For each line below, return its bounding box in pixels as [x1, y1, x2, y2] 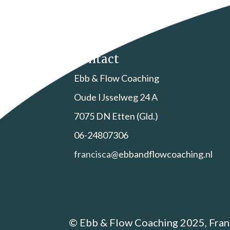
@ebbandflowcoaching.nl [111, 148, 213, 160]
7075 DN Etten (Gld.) [74, 110, 159, 122]
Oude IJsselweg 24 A [74, 91, 158, 103]
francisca [74, 148, 111, 160]
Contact [74, 51, 120, 66]
